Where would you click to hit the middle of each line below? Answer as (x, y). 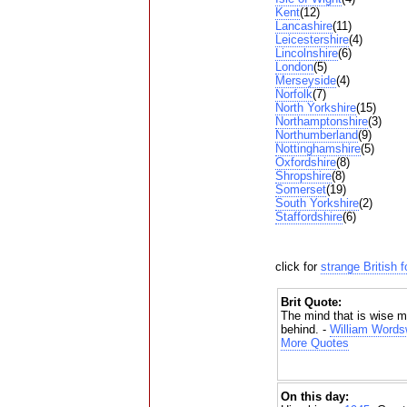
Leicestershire (312, 40)
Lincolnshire (306, 54)
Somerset (300, 190)
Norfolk (293, 94)
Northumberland (316, 135)
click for (298, 267)
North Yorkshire (315, 108)
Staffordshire (308, 217)
